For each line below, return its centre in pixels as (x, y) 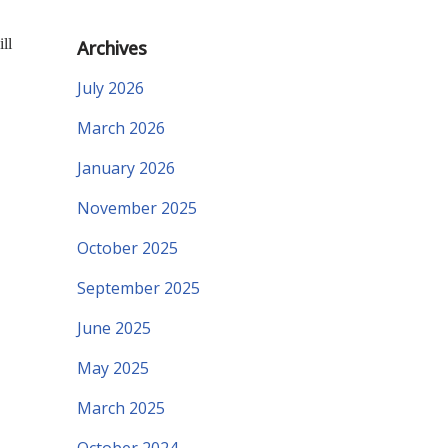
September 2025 (138, 288)
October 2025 (127, 248)
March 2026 (121, 128)
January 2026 (126, 168)
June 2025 (114, 328)
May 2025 (113, 368)
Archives (112, 48)
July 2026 (110, 88)
